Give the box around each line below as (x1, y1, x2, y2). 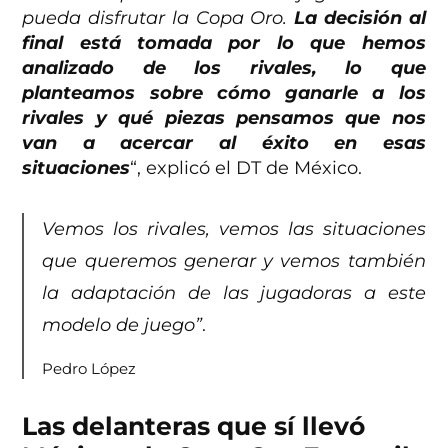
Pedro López (42, 360, 137, 379)
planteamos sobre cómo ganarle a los (22, 82, 426, 105)
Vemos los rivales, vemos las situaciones (42, 218, 426, 241)
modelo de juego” (42, 314, 203, 337)
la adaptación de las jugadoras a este (42, 282, 426, 305)
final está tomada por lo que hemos (22, 32, 426, 55)
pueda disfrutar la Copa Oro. (22, 7, 295, 30)
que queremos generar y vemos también (42, 250, 426, 273)
